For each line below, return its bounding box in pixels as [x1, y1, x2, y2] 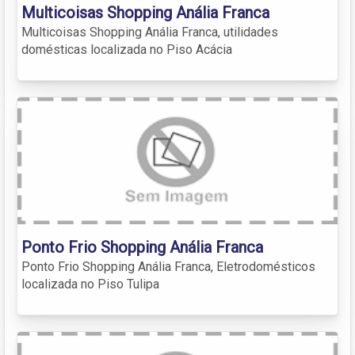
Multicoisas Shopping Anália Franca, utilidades [21, 24, 278, 40]
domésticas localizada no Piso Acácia [21, 41, 232, 57]
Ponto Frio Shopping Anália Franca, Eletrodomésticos [21, 258, 315, 274]
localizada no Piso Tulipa [21, 276, 159, 292]
